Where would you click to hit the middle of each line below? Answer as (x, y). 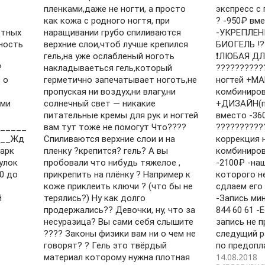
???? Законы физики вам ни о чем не (120, 234)
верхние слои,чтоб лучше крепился (116, 44)
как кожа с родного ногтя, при (107, 21)
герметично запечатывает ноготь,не (121, 80)
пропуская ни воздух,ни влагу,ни (110, 92)
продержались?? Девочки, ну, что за (120, 210)
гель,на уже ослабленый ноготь (109, 56)
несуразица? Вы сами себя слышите (119, 222)
